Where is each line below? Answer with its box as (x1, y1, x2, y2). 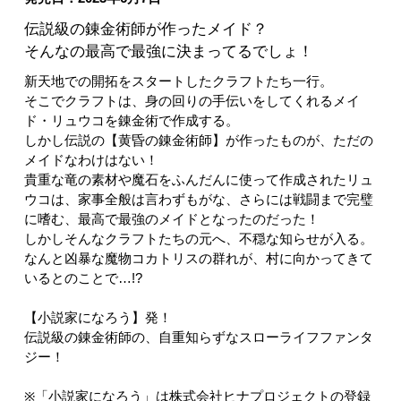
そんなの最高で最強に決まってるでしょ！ (23, 42, 313, 60)
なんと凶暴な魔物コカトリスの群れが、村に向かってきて (23, 251, 373, 266)
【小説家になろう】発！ (23, 310, 172, 325)
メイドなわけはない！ (23, 152, 158, 167)
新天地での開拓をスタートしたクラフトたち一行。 (23, 73, 333, 89)
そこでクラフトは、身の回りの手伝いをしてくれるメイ (23, 93, 360, 108)
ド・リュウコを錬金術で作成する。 (23, 113, 239, 128)
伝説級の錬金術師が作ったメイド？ (23, 20, 268, 38)
